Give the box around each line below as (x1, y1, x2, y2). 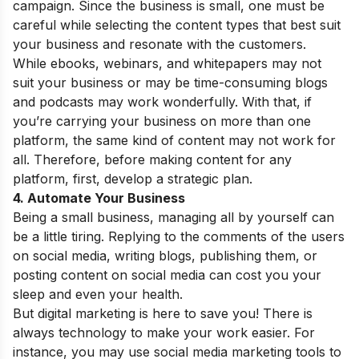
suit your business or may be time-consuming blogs (13, 75, 328, 91)
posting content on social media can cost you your (13, 267, 321, 284)
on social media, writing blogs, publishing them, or (13, 248, 317, 264)
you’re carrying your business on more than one (13, 113, 311, 130)
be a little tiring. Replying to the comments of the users (13, 228, 345, 245)
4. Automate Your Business (13, 190, 185, 207)
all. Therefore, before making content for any (13, 151, 292, 168)
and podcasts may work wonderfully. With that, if (13, 94, 312, 111)
